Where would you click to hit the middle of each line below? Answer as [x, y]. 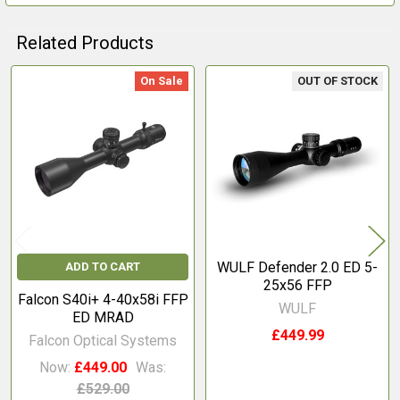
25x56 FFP [297, 285]
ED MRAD [103, 317]
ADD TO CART [103, 266]
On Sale [162, 80]
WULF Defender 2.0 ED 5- [297, 267]
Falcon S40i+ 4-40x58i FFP [103, 299]
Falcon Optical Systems [103, 340]
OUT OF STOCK [337, 80]
